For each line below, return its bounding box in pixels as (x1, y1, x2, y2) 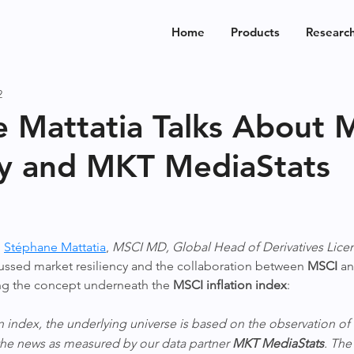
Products (231, 24, 280, 40)
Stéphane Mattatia (4, 239, 106, 254)
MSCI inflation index (173, 277, 287, 292)
